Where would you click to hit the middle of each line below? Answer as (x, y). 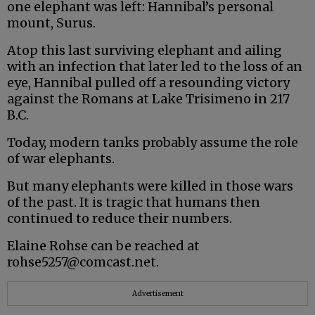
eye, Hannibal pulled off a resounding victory (148, 83)
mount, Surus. (51, 23)
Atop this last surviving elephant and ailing (144, 51)
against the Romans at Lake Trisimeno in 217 (148, 99)
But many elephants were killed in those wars (150, 186)
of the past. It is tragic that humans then (134, 202)
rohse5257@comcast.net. (83, 262)
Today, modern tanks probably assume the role (153, 143)
